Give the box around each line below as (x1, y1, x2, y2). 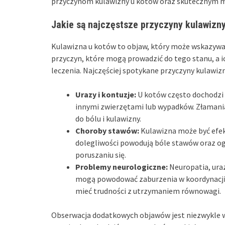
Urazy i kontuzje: (75, 89, 136, 99)
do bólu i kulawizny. (75, 113, 141, 124)
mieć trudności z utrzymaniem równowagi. (75, 185, 221, 196)
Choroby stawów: (75, 125, 139, 136)
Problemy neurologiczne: (75, 161, 168, 172)
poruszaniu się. (75, 149, 126, 160)
